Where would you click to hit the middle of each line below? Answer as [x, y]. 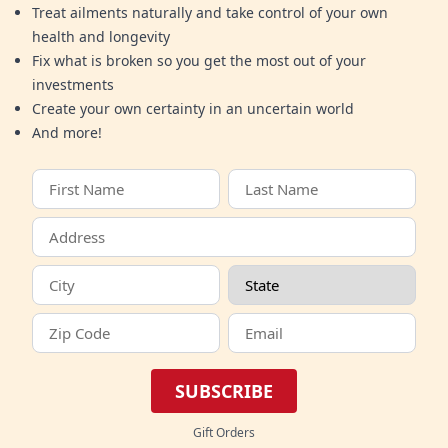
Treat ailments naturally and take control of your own [210, 13]
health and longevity [101, 37]
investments [73, 85]
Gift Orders [224, 433]
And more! [67, 133]
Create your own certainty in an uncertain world [193, 109]
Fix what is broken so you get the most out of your [199, 61]
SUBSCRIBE [224, 391]
